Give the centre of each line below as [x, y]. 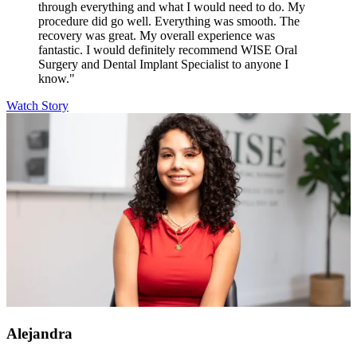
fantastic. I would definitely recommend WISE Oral [168, 50]
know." [57, 79]
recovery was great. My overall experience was [157, 36]
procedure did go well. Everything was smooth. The [169, 22]
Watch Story [37, 106]
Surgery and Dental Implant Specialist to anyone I [163, 65]
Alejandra [39, 333]
